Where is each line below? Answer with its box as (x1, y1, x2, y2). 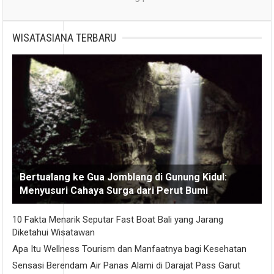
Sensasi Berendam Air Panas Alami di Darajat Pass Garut (12, 260, 241, 272)
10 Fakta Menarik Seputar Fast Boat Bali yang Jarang (12, 214, 224, 226)
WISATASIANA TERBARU (12, 31, 117, 45)
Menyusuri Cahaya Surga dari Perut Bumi (20, 185, 209, 197)
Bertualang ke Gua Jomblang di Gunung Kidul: (20, 171, 228, 183)
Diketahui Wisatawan (12, 227, 95, 239)
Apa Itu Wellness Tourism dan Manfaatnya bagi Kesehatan (12, 243, 247, 255)
